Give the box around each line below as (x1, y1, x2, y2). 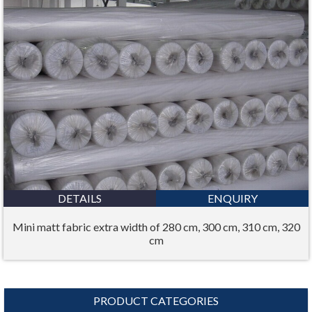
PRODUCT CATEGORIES (93, 293, 219, 307)
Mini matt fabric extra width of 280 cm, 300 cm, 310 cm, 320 (12, 219, 300, 233)
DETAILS (58, 191, 102, 205)
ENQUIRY (207, 191, 258, 205)
